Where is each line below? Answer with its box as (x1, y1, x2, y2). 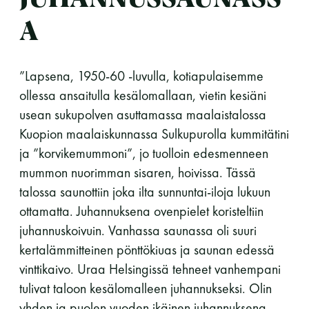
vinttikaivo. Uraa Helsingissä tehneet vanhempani (19, 259, 281, 278)
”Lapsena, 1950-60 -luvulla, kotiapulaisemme (19, 66, 263, 85)
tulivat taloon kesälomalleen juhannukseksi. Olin (19, 279, 272, 297)
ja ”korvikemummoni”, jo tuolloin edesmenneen (19, 143, 268, 162)
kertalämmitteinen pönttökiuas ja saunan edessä (19, 240, 275, 259)
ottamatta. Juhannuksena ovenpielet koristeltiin (19, 201, 263, 220)
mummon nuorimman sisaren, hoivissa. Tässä (19, 163, 256, 181)
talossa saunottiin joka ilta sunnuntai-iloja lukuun (19, 182, 270, 201)
